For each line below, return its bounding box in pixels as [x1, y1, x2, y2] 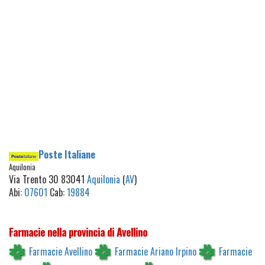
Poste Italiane [38, 147, 95, 162]
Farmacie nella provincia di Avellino [9, 224, 147, 240]
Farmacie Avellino [29, 244, 92, 258]
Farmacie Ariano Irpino [115, 244, 196, 258]
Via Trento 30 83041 [9, 172, 87, 186]
